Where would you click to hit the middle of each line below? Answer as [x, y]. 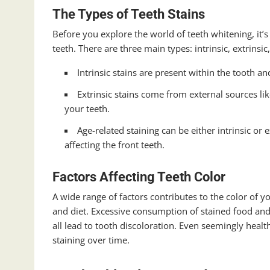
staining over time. [91, 240]
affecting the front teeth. [115, 145]
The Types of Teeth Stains [129, 14]
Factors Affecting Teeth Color [139, 177]
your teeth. [87, 109]
